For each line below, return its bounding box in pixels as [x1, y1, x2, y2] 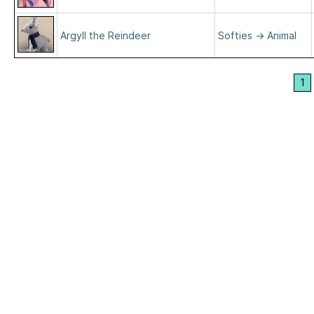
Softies [218, 29, 252, 41]
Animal [267, 29, 296, 41]
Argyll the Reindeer [60, 29, 151, 41]
